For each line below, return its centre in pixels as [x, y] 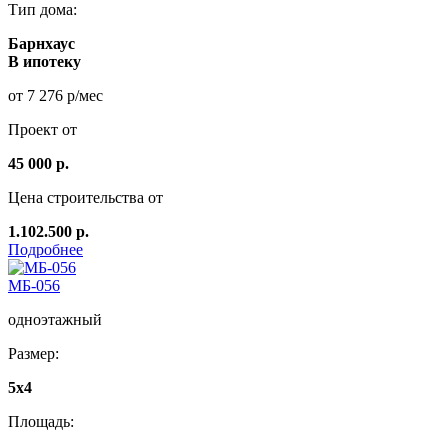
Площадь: [41, 422]
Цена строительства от [85, 198]
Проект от [42, 130]
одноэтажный [55, 320]
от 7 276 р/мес [55, 96]
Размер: [33, 354]
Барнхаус [41, 44]
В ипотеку [44, 62]
